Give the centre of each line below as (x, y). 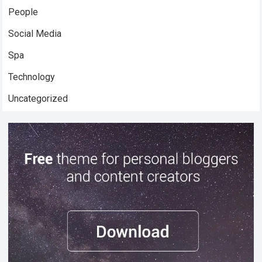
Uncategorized (38, 98)
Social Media (35, 33)
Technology (32, 77)
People (23, 12)
